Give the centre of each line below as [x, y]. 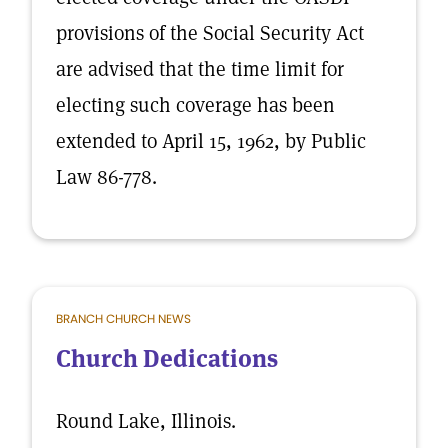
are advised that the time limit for [200, 69]
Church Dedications [167, 358]
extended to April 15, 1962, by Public [211, 141]
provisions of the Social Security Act [210, 33]
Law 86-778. [106, 177]
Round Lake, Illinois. [146, 421]
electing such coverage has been [195, 105]
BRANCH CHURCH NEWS [123, 318]
